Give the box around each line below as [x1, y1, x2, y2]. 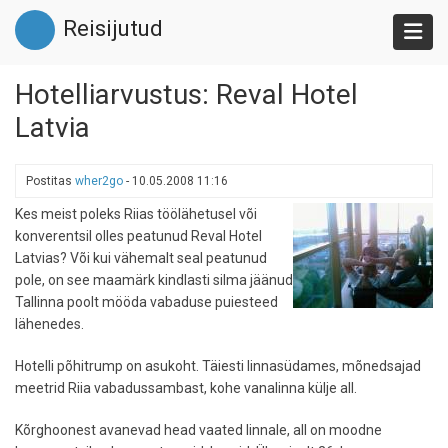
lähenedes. [15, 316, 84, 332]
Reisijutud [63, 16, 163, 41]
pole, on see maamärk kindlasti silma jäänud [15, 272, 293, 288]
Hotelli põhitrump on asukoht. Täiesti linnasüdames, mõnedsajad [15, 358, 421, 374]
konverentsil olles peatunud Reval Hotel [15, 228, 262, 244]
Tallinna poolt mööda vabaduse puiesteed [15, 294, 278, 310]
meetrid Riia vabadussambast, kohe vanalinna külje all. [15, 380, 357, 396]
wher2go [75, 174, 123, 188]
